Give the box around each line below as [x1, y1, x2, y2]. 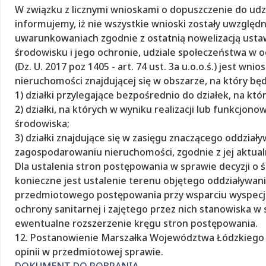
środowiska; [15, 116, 69, 130]
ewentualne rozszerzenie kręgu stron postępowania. [15, 216, 258, 230]
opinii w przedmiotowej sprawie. [15, 245, 163, 258]
